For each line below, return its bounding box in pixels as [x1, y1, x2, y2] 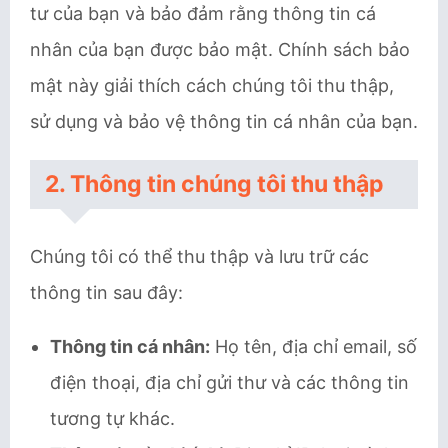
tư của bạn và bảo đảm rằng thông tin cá [30, 3, 376, 24]
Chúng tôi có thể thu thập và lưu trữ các [30, 246, 369, 267]
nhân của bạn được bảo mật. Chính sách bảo [30, 39, 410, 60]
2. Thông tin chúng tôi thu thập [45, 170, 384, 198]
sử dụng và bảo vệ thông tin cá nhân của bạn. [30, 111, 418, 132]
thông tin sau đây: [30, 282, 183, 303]
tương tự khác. [50, 408, 175, 429]
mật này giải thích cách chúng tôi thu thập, [30, 75, 394, 96]
